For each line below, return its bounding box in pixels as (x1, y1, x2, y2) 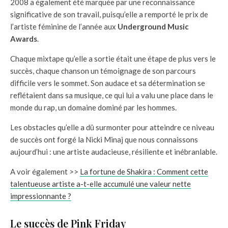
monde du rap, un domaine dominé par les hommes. (10, 103, 177, 112)
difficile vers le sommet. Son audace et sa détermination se (10, 78, 205, 88)
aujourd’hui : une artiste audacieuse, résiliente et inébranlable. (10, 147, 217, 156)
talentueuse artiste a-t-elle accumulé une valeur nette (10, 179, 191, 188)
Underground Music (118, 22, 189, 31)
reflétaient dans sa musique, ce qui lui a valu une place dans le (10, 91, 213, 100)
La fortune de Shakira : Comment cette (80, 167, 208, 176)
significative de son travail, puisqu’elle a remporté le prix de (10, 10, 208, 19)
